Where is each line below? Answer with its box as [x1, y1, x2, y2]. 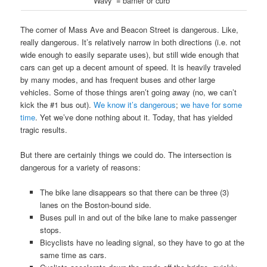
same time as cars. [39, 249, 107, 261]
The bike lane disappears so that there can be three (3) [39, 187, 229, 198]
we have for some [181, 99, 243, 111]
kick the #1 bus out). [20, 99, 94, 111]
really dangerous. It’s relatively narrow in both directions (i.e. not [20, 36, 241, 48]
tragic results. [20, 124, 68, 136]
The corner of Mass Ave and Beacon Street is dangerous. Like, [20, 24, 239, 36]
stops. [39, 224, 61, 236]
